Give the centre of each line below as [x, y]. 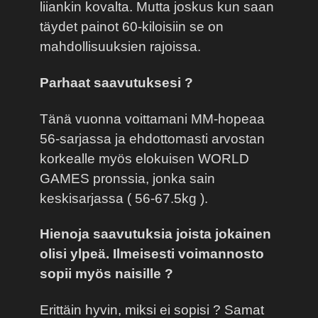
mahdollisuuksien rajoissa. [120, 46]
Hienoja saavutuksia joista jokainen [155, 234]
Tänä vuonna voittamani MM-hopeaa [152, 119]
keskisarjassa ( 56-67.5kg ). [124, 198]
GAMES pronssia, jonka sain [127, 178]
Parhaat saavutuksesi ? [116, 82]
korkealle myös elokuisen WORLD [144, 158]
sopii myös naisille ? [106, 274]
